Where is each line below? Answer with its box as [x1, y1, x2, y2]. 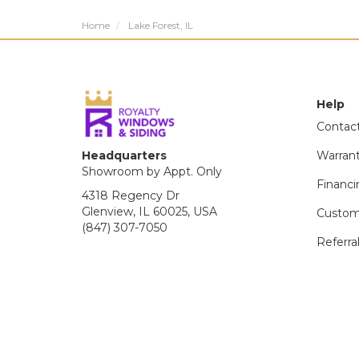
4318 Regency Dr [82, 188, 179, 203]
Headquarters [82, 148, 167, 163]
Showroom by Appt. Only [82, 164, 222, 179]
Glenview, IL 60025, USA [82, 204, 217, 219]
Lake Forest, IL [128, 19, 193, 31]
